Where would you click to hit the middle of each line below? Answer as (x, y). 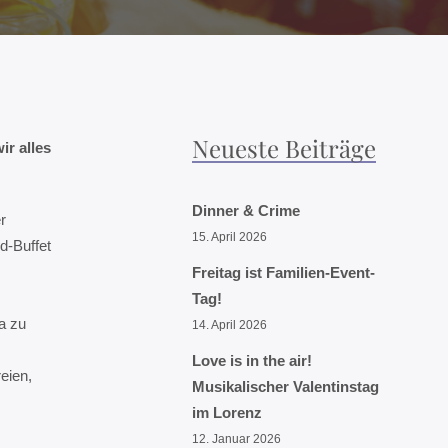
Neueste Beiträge (283, 148)
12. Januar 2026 (236, 439)
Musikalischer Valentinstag (285, 386)
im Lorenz (226, 412)
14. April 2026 (229, 325)
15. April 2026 (229, 237)
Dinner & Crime (245, 210)
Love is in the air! (251, 360)
